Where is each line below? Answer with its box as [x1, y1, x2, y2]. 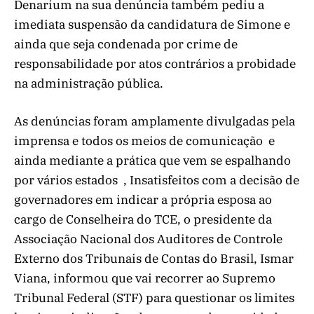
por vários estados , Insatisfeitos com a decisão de [14, 172, 299, 188]
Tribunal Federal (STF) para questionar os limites [14, 289, 294, 306]
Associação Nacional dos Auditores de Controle [14, 231, 282, 247]
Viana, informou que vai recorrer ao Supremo [14, 270, 275, 286]
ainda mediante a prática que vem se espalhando [14, 152, 291, 168]
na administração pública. [14, 75, 163, 91]
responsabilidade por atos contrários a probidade [14, 55, 296, 71]
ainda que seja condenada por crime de [14, 36, 238, 52]
